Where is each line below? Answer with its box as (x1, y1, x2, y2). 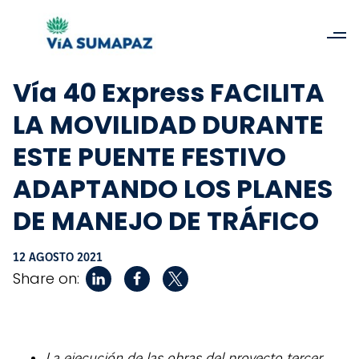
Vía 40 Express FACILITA (13, 75, 325, 111)
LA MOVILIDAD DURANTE (13, 107, 324, 143)
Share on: (13, 268, 79, 288)
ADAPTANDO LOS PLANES (13, 171, 333, 207)
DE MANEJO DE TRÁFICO (13, 203, 319, 239)
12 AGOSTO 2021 (13, 252, 103, 264)
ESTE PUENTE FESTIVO (13, 139, 286, 175)
